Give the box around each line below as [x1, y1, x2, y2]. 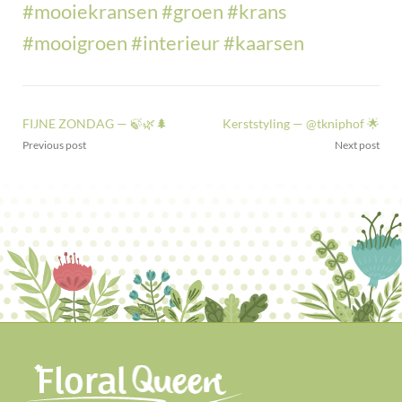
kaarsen [235, 30, 304, 55]
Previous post [22, 137, 86, 152]
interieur [143, 30, 220, 55]
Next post [335, 137, 380, 152]
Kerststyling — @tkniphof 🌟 [223, 115, 380, 131]
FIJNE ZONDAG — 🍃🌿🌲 [22, 115, 168, 131]
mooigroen [34, 30, 127, 55]
